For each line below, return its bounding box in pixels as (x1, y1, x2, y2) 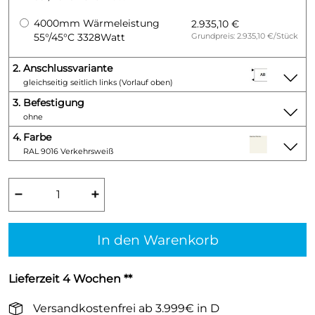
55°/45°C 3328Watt (34, 31, 125, 44)
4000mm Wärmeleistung (34, 17, 160, 30)
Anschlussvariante (23, 62, 112, 75)
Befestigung (23, 96, 84, 109)
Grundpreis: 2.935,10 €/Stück (191, 31, 298, 41)
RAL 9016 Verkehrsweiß (23, 146, 113, 156)
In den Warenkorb (96, 231, 219, 248)
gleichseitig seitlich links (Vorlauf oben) (23, 77, 173, 87)
